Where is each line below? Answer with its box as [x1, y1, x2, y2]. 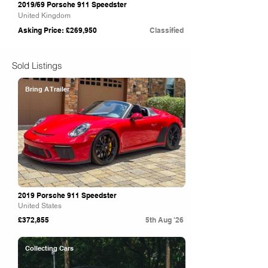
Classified [150, 26, 184, 35]
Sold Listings [12, 60, 62, 71]
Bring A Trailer [25, 85, 69, 93]
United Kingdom [18, 11, 71, 20]
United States [18, 202, 62, 210]
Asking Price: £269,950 [18, 26, 97, 35]
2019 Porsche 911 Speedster [18, 191, 117, 200]
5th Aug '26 [145, 215, 184, 224]
